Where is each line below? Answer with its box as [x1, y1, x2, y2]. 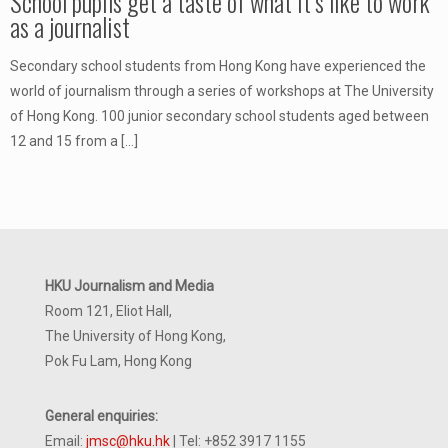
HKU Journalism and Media [45, 277, 214, 294]
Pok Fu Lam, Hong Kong [45, 352, 192, 369]
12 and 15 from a [10, 133, 118, 149]
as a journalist [10, 8, 130, 45]
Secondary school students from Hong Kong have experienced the [10, 58, 426, 74]
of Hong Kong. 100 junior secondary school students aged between [10, 108, 429, 124]
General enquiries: [45, 407, 158, 424]
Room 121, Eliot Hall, [45, 302, 172, 319]
